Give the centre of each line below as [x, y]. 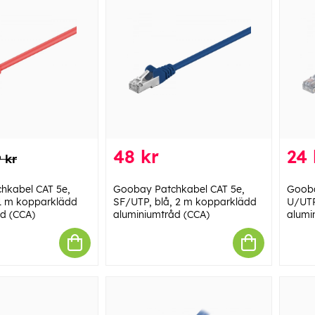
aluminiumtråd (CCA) [161, 214]
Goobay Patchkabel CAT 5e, [179, 189]
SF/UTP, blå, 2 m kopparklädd [185, 201]
